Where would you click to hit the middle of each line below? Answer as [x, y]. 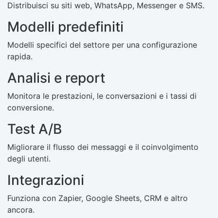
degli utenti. [29, 159]
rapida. [20, 57]
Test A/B [35, 129]
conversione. [31, 108]
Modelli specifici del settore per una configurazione [102, 45]
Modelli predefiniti [65, 27]
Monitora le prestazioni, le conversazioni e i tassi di [102, 96]
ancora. [21, 210]
